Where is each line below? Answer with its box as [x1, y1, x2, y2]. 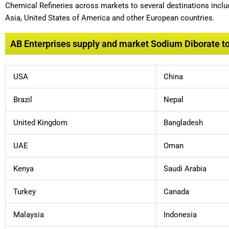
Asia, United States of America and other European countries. [5, 13, 215, 23]
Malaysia [13, 210, 44, 219]
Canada [164, 187, 189, 196]
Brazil [13, 95, 32, 104]
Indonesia [164, 210, 197, 219]
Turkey [13, 187, 36, 196]
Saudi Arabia [164, 164, 207, 173]
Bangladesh [164, 118, 203, 127]
